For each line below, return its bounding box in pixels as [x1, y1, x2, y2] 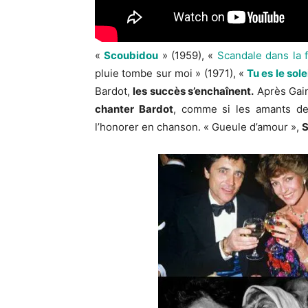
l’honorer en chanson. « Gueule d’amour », [95, 120, 302, 134]
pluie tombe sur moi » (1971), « [95, 67, 247, 80]
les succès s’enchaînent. [133, 85, 254, 98]
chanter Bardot [95, 102, 173, 116]
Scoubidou [104, 49, 159, 63]
